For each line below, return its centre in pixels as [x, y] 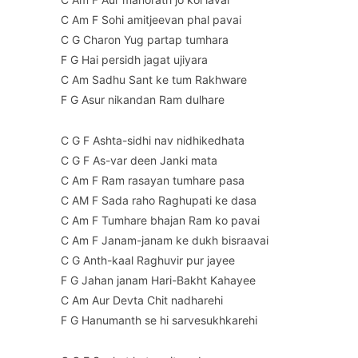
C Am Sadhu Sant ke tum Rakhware [154, 80]
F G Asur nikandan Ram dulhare [143, 100]
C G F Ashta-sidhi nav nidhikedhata [153, 141]
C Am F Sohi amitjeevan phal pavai [151, 20]
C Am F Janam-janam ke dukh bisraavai [165, 241]
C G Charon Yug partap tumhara [145, 40]
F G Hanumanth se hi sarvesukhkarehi [159, 320]
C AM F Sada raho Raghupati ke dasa [159, 201]
